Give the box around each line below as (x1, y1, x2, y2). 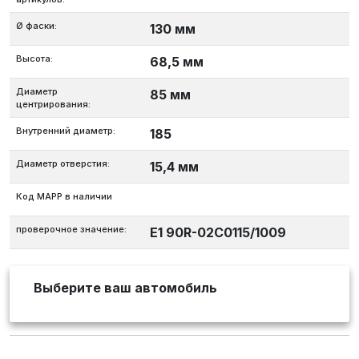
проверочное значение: (16, 224, 127, 236)
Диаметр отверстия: (16, 158, 110, 170)
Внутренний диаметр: (16, 125, 115, 137)
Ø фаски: (16, 20, 57, 32)
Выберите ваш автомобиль (34, 280, 217, 296)
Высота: (16, 53, 53, 65)
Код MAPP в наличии (16, 191, 112, 203)
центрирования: (16, 99, 91, 111)
